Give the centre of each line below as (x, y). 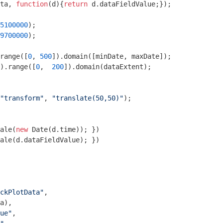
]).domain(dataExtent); (108, 67)
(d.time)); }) (74, 129)
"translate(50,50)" (88, 98)
